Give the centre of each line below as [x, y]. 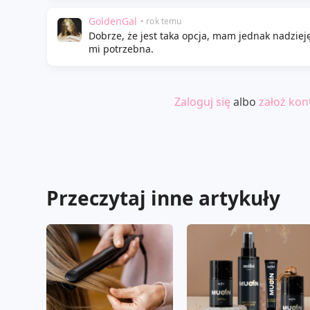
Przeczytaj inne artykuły [163, 198]
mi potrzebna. [121, 49]
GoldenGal [113, 21]
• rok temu [161, 21]
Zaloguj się [202, 102]
